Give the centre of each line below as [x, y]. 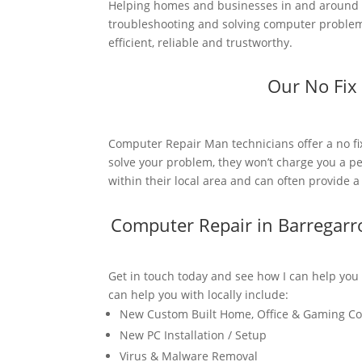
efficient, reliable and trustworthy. [201, 42]
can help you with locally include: [199, 295]
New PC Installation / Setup [194, 335]
